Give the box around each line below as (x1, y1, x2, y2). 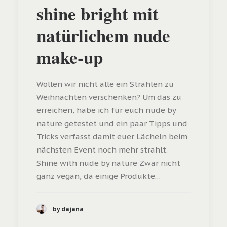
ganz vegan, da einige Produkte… (36, 171, 161, 181)
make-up (36, 44, 103, 70)
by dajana (53, 205, 84, 213)
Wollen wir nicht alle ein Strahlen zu (36, 79, 174, 89)
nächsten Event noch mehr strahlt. (36, 145, 168, 155)
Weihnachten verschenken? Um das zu (36, 92, 181, 102)
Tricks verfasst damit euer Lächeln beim (36, 132, 187, 142)
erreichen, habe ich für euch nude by (36, 105, 176, 116)
